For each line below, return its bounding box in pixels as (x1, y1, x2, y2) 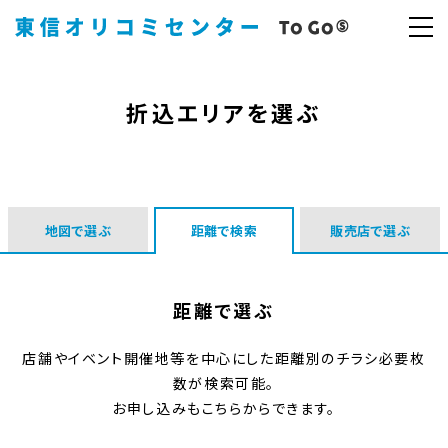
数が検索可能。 (172, 373, 276, 393)
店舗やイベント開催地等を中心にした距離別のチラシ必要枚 (22, 348, 426, 368)
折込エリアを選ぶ (126, 103, 322, 127)
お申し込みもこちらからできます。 (112, 398, 336, 418)
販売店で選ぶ (330, 221, 410, 240)
